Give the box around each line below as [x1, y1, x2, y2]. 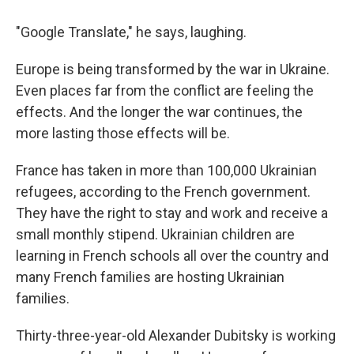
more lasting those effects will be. [16, 125, 230, 141]
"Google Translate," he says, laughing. [16, 24, 247, 40]
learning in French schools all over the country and [16, 247, 329, 264]
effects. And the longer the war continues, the [16, 104, 303, 120]
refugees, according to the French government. [16, 183, 311, 200]
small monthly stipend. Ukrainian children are [16, 226, 295, 243]
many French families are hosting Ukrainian [16, 269, 284, 285]
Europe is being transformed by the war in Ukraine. [16, 61, 330, 77]
